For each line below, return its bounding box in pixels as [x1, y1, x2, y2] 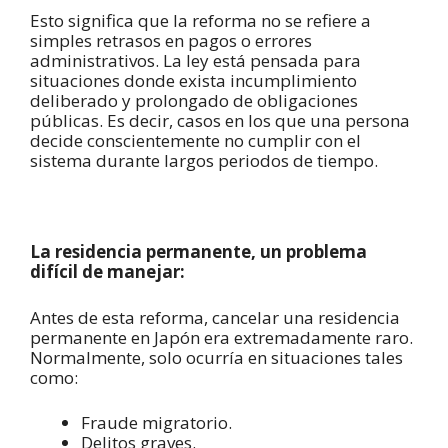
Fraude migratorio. [81, 411, 232, 435]
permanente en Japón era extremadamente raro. [30, 325, 413, 349]
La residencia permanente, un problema [30, 240, 367, 264]
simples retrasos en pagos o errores [30, 29, 312, 53]
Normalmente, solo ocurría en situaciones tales [30, 345, 403, 369]
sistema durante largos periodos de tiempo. [30, 149, 378, 173]
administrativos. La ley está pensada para [30, 49, 361, 73]
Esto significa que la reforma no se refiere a [30, 9, 371, 33]
